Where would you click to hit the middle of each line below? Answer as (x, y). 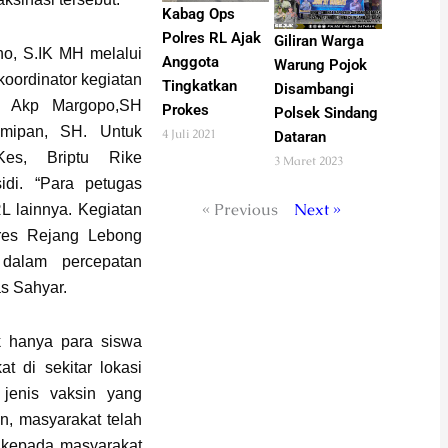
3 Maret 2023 (309, 161)
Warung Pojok (321, 65)
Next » (318, 210)
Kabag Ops (198, 14)
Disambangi (314, 89)
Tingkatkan (199, 86)
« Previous (240, 210)
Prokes (185, 110)
